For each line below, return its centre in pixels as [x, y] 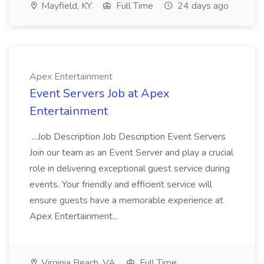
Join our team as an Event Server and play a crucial [131, 153]
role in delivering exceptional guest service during [130, 169]
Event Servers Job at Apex [100, 93]
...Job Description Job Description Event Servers [128, 137]
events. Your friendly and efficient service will [121, 184]
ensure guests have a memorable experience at [126, 200]
